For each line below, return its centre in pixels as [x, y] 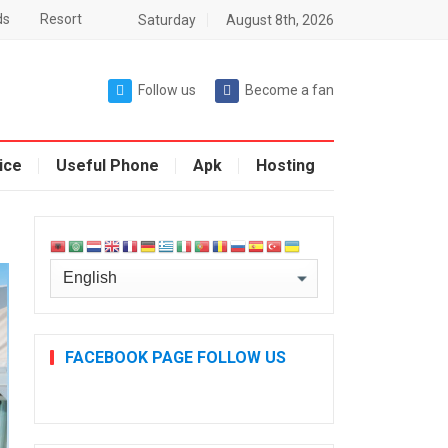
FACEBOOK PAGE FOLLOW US [175, 357]
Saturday [166, 20]
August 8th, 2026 [279, 20]
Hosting [285, 165]
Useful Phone [107, 165]
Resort [60, 19]
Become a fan [289, 90]
